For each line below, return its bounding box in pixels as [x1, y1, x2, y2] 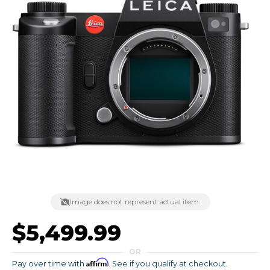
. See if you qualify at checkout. [108, 259, 228, 268]
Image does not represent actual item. [70, 197, 201, 206]
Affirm [86, 258, 108, 267]
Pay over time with [12, 259, 86, 268]
